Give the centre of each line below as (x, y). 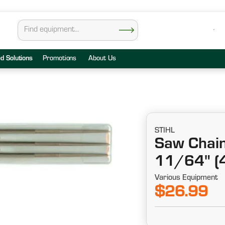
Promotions (60, 59)
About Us (102, 59)
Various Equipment (186, 178)
